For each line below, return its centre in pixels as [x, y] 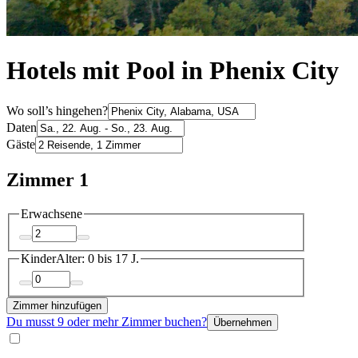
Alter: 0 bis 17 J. [97, 259]
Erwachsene [52, 213]
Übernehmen [243, 322]
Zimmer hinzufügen [57, 305]
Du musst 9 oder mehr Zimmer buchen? [107, 321]
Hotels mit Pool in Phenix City [173, 71]
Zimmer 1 [48, 179]
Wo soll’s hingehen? [57, 110]
